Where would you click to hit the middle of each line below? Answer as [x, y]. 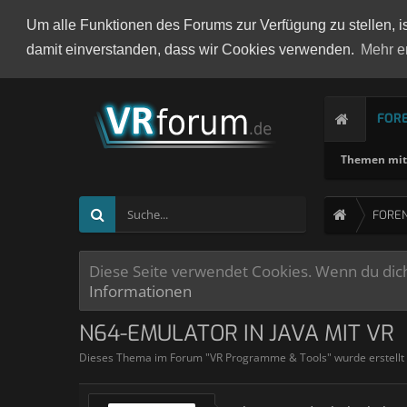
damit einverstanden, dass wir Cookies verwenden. [192, 50]
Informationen [140, 291]
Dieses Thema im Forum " [144, 357]
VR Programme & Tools [268, 357]
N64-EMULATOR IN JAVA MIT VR [237, 333]
